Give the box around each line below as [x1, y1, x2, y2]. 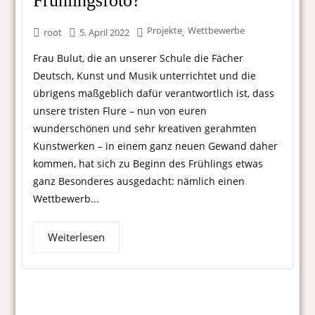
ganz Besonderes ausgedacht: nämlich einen [33, 174, 245, 188]
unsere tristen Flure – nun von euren [33, 104, 207, 118]
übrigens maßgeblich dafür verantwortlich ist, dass [33, 86, 275, 101]
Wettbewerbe [188, 24, 245, 37]
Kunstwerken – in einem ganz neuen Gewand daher [33, 139, 278, 153]
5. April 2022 [79, 26, 130, 39]
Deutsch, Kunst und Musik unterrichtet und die [33, 69, 257, 83]
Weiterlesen [48, 230, 105, 245]
